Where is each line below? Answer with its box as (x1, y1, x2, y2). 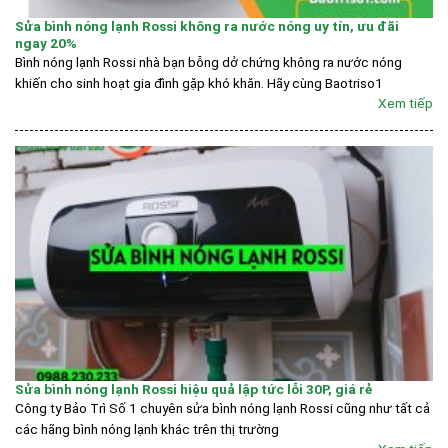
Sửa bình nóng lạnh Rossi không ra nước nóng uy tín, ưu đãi (15, 18, 399, 35)
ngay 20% (15, 35, 77, 52)
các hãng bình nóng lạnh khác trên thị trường (15, 420, 279, 437)
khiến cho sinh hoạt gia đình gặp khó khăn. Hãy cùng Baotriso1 (15, 75, 383, 92)
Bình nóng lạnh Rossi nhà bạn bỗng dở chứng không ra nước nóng (15, 54, 402, 71)
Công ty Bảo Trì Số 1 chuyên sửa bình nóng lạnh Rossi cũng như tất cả (15, 399, 430, 416)
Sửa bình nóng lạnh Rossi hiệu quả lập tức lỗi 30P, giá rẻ (15, 380, 372, 397)
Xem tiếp (378, 95, 433, 112)
